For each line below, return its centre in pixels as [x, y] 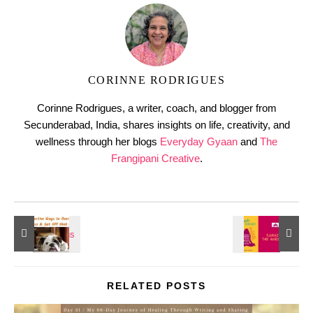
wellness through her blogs [98, 141]
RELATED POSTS [156, 285]
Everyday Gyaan [199, 141]
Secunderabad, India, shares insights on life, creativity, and [156, 124]
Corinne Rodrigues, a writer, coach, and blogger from [156, 108]
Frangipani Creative [155, 158]
